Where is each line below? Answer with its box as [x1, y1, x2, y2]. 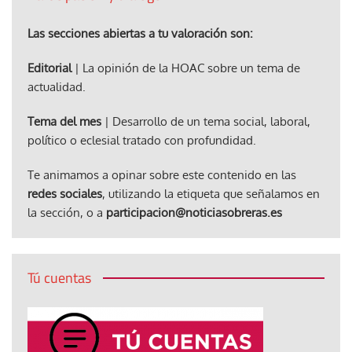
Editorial [27, 60, 71, 75]
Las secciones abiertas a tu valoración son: [27, 25, 253, 41]
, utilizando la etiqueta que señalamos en [102, 185, 320, 201]
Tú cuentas [27, 266, 91, 288]
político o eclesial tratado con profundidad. [27, 132, 256, 148]
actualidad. [27, 79, 86, 94]
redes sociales [27, 185, 102, 201]
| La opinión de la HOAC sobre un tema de [71, 60, 300, 75]
